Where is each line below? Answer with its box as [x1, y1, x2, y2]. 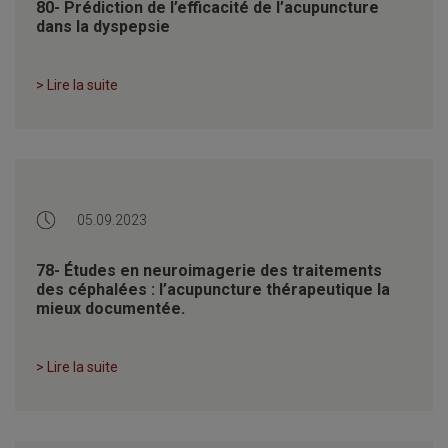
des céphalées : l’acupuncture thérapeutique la [36, 279, 390, 299]
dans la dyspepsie [36, 16, 170, 36]
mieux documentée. [36, 298, 185, 318]
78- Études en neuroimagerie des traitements [36, 260, 382, 280]
